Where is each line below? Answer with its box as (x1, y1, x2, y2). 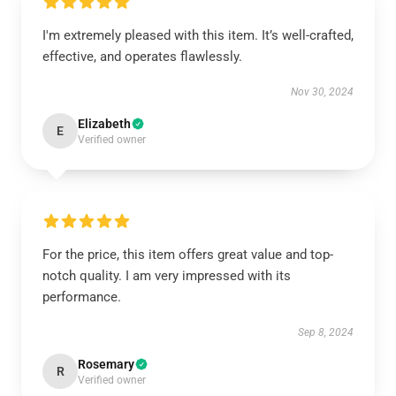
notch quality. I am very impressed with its (42, 268, 291, 284)
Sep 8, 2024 (298, 326, 354, 339)
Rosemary (78, 357, 134, 371)
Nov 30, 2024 (291, 86, 354, 98)
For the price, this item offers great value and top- (42, 247, 333, 263)
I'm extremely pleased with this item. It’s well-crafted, (42, 27, 354, 43)
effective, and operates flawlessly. (42, 49, 242, 65)
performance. (42, 289, 121, 305)
